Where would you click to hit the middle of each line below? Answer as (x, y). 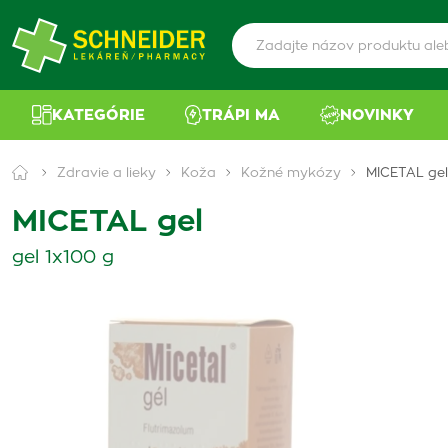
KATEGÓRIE (98, 115)
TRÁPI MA (241, 115)
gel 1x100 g (63, 258)
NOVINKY (377, 115)
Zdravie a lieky (106, 173)
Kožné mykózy (291, 173)
